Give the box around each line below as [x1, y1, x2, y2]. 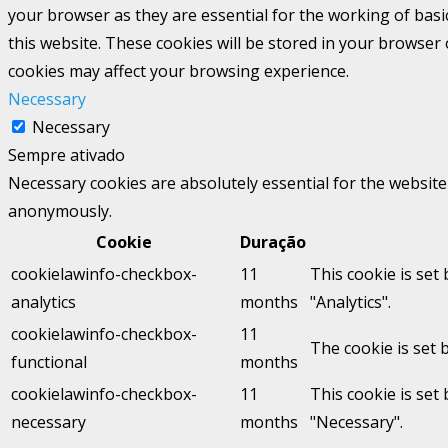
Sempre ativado [8, 143, 125, 166]
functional [11, 350, 87, 373]
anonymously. [8, 199, 112, 222]
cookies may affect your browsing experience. [8, 59, 349, 82]
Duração [240, 230, 306, 253]
